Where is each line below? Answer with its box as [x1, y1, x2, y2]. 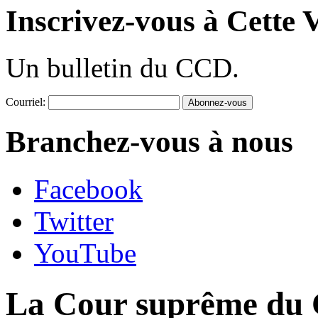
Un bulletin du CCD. [6, 53, 239, 84]
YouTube [34, 238, 136, 269]
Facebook [34, 174, 143, 205]
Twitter [34, 206, 114, 237]
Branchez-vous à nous [6, 125, 293, 159]
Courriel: [6, 96, 45, 109]
